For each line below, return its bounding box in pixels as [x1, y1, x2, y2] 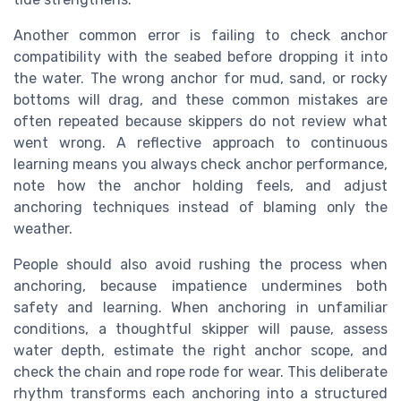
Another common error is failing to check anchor [13, 27, 388, 45]
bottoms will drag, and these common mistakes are [13, 91, 388, 109]
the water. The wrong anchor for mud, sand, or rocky [13, 70, 388, 88]
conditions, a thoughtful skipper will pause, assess [13, 320, 388, 338]
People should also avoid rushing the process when [13, 256, 388, 274]
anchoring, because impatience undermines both [13, 277, 388, 295]
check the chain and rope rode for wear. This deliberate [13, 363, 388, 381]
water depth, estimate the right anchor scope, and [13, 342, 388, 360]
